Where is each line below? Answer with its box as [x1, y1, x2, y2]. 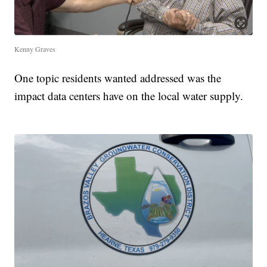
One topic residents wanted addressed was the [14, 70, 222, 85]
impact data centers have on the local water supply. [14, 88, 244, 103]
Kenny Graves [14, 44, 56, 54]
